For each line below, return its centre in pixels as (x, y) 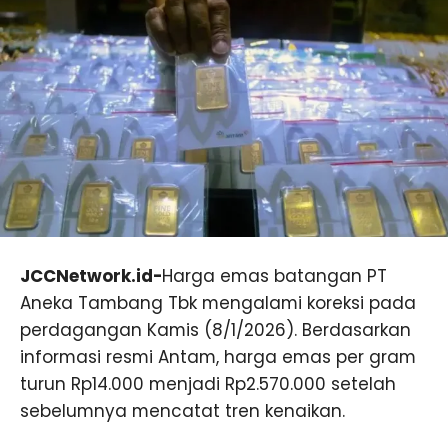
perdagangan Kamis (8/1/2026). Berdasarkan (215, 330)
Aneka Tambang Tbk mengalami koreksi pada (218, 303)
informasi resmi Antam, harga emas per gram (218, 357)
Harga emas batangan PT (274, 276)
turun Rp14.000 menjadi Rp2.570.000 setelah (208, 384)
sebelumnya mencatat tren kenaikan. (182, 411)
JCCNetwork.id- (91, 276)
